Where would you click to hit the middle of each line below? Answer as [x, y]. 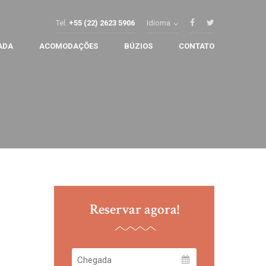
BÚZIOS [138, 46]
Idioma [159, 23]
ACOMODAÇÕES [69, 46]
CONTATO [197, 46]
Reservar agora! [134, 209]
